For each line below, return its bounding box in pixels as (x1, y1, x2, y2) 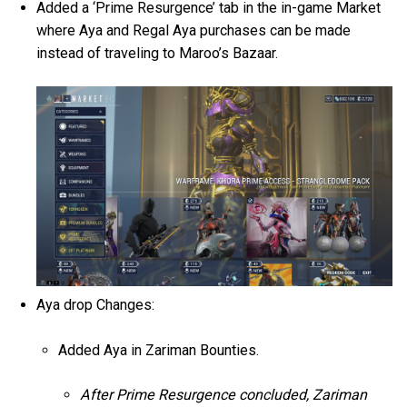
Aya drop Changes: (36, 296, 159, 314)
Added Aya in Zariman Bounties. (58, 341, 263, 359)
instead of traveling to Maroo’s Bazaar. (36, 44, 283, 62)
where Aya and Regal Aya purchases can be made (36, 21, 352, 39)
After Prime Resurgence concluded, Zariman (80, 385, 368, 403)
